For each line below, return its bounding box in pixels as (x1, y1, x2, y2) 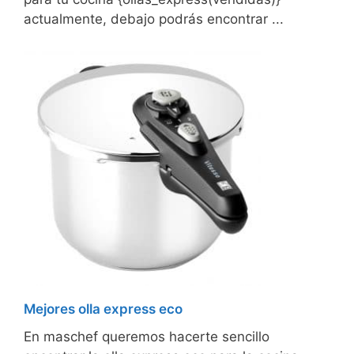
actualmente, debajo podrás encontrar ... (24, 11, 284, 28)
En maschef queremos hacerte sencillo (24, 329, 269, 345)
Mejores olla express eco (24, 301, 183, 318)
